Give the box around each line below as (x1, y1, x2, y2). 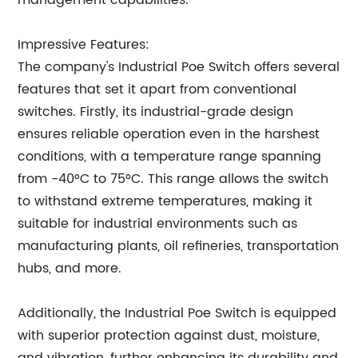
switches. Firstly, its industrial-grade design (18, 101, 294, 122)
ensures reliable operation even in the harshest (18, 124, 320, 145)
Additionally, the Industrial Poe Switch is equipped (18, 303, 337, 324)
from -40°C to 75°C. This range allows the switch (18, 169, 329, 189)
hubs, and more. (18, 258, 122, 279)
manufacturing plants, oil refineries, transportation (18, 236, 340, 257)
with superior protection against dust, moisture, (18, 325, 320, 346)
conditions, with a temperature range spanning (18, 146, 322, 167)
